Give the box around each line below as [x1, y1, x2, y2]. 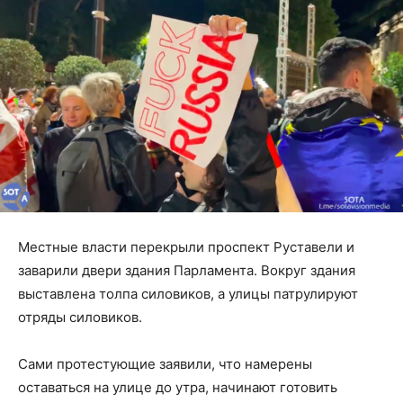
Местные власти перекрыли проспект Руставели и [18, 237, 354, 255]
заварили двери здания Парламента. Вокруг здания [18, 261, 355, 279]
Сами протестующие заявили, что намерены [18, 354, 312, 372]
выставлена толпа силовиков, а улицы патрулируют [18, 284, 358, 302]
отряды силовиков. [18, 308, 146, 326]
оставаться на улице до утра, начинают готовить [18, 378, 337, 396]
